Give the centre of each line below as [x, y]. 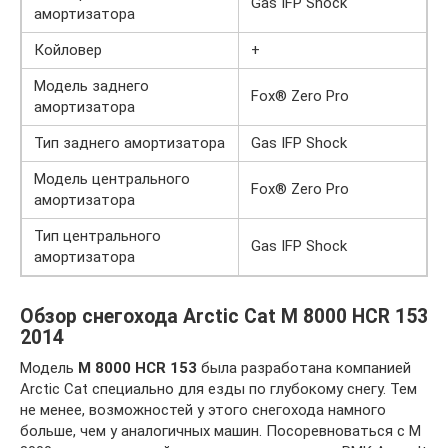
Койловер [68, 49]
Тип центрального [97, 235]
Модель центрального [112, 178]
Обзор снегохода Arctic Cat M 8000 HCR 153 [224, 316]
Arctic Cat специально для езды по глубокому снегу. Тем [218, 388]
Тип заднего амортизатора [129, 142]
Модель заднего [91, 85]
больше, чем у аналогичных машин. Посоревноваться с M [220, 430]
